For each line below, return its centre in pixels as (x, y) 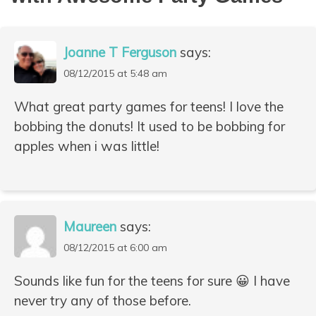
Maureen (90, 226)
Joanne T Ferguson (120, 53)
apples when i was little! (87, 146)
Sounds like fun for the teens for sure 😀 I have (152, 280)
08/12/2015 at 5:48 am (115, 74)
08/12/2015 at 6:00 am (115, 247)
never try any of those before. (103, 300)
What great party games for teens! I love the (149, 107)
